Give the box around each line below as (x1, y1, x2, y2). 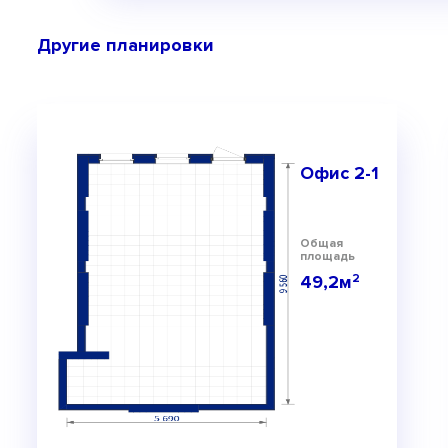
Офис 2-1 (300, 161, 379, 184)
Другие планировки (37, 33, 214, 56)
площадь (300, 248, 355, 264)
